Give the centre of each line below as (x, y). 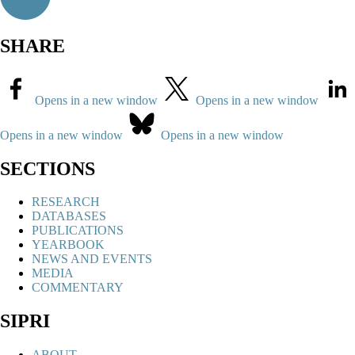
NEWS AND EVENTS (92, 259)
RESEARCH (66, 202)
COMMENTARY (78, 288)
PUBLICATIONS (78, 231)
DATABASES (69, 216)
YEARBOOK (68, 245)
